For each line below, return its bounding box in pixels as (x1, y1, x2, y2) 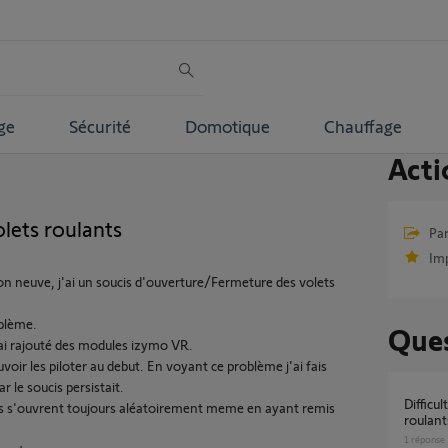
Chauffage (323, 114, 402, 137)
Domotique (184, 114, 270, 137)
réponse (408, 433, 445, 445)
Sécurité (68, 114, 131, 137)
